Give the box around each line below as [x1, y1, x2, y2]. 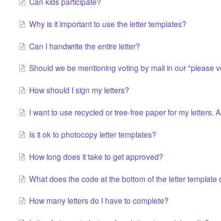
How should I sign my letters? [29, 84, 129, 96]
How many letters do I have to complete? [29, 195, 169, 206]
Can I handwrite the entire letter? [29, 40, 140, 51]
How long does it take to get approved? [29, 150, 163, 162]
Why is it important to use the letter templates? [29, 18, 186, 29]
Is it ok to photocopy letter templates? [29, 128, 156, 140]
